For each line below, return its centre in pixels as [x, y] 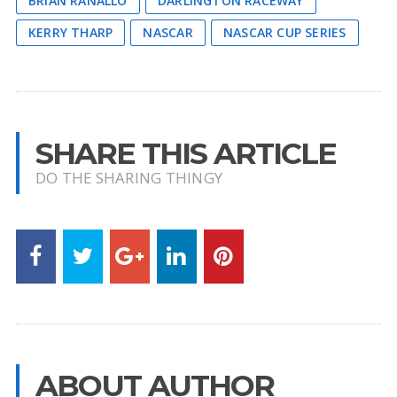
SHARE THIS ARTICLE [185, 153]
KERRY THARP [70, 33]
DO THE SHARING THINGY [129, 178]
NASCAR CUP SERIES [284, 33]
